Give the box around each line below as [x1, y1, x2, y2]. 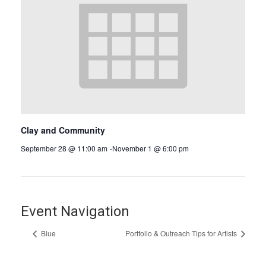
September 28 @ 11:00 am [21, 143, 107, 154]
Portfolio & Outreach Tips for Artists [125, 228, 239, 239]
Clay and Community [21, 124, 105, 137]
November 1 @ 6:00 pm [112, 143, 189, 154]
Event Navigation [21, 203, 129, 220]
